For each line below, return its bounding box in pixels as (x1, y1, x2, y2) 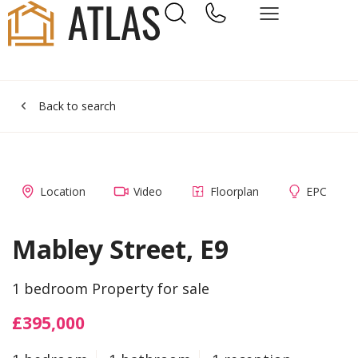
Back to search (38, 98, 116, 113)
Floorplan (209, 184, 259, 199)
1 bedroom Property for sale (12, 279, 209, 298)
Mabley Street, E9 (12, 232, 229, 266)
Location (39, 184, 86, 199)
